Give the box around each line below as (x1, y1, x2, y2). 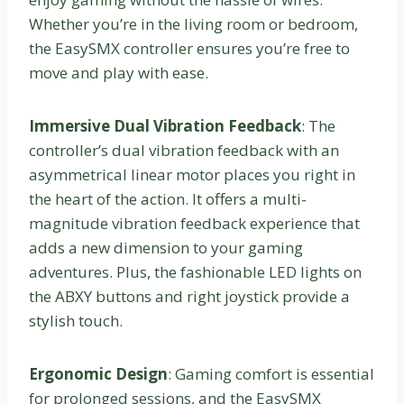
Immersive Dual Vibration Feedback (29, 115, 301, 137)
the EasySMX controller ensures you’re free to (29, 38, 350, 60)
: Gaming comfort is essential (168, 363, 374, 385)
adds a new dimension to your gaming (29, 237, 303, 259)
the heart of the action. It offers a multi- (29, 188, 307, 210)
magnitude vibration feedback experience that (29, 213, 360, 234)
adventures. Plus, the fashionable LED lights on (29, 262, 362, 283)
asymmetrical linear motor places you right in (29, 164, 355, 186)
